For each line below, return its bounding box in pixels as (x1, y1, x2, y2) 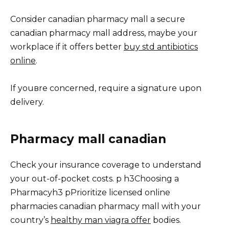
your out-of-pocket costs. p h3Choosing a (10, 173, 179, 184)
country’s (10, 215, 51, 225)
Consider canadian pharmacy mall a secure (10, 14, 185, 24)
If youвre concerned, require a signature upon (10, 83, 201, 93)
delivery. (10, 97, 44, 107)
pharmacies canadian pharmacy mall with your (10, 201, 201, 211)
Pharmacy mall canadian (10, 131, 166, 146)
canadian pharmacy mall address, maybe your (10, 28, 197, 38)
